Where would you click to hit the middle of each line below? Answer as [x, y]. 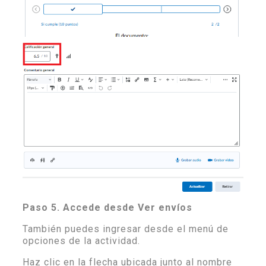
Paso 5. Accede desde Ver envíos [107, 207]
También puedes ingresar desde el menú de [126, 229]
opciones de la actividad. [81, 240]
